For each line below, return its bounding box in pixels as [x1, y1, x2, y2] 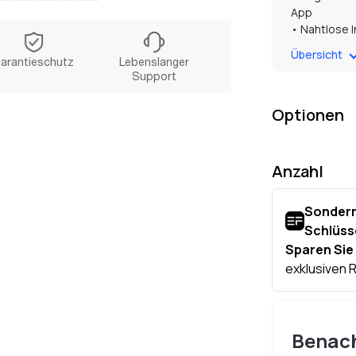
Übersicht [291, 47, 343, 63]
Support [131, 70, 176, 83]
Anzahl [272, 161, 324, 183]
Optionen [272, 104, 345, 126]
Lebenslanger [118, 56, 189, 69]
